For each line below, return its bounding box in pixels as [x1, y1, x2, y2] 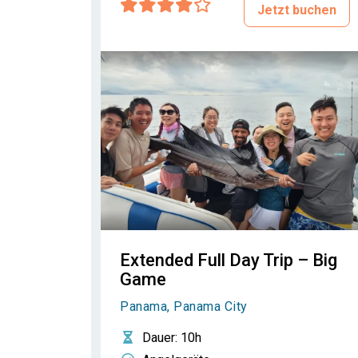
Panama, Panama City [120, 299, 248, 314]
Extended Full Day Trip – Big [120, 250, 337, 270]
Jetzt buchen [257, 2, 336, 18]
